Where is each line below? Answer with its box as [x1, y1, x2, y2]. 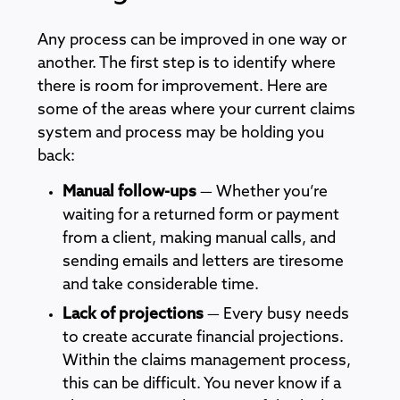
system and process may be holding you [37, 125, 324, 141]
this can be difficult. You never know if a [62, 376, 341, 392]
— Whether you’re [196, 184, 328, 200]
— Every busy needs [204, 306, 349, 322]
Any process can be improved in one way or [37, 32, 346, 48]
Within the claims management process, [62, 353, 351, 369]
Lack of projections [62, 306, 204, 322]
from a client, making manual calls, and [62, 230, 336, 246]
